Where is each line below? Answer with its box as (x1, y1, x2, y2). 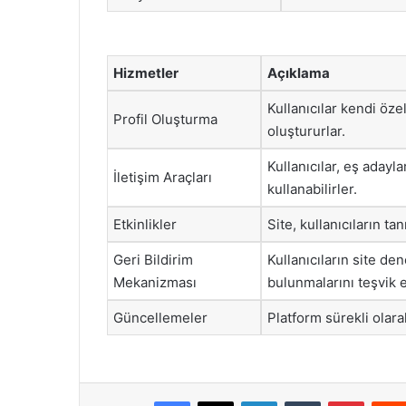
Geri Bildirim (113, 250, 193, 268)
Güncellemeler (113, 308, 208, 326)
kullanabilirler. (267, 179, 357, 198)
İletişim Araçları (113, 168, 212, 186)
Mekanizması (113, 273, 197, 291)
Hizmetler (113, 63, 179, 82)
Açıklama (267, 63, 330, 82)
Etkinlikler (113, 215, 177, 233)
